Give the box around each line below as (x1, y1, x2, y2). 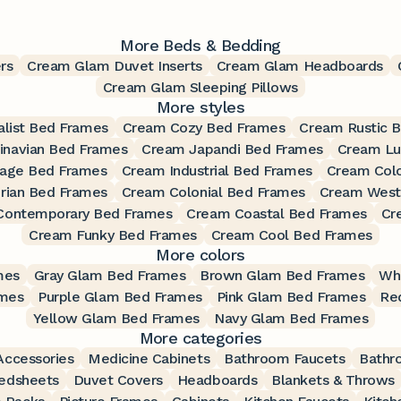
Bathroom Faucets (224, 349, 346, 367)
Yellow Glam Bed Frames (32, 309, 200, 327)
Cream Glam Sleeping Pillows (102, 78, 299, 96)
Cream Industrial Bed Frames (121, 161, 312, 179)
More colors (156, 244, 245, 264)
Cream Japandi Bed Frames (141, 140, 323, 158)
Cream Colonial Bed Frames (121, 183, 305, 200)
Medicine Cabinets (88, 349, 210, 367)
